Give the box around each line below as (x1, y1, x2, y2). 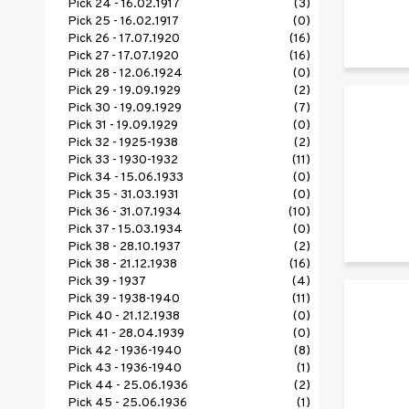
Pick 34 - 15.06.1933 (68, 170, 184, 186)
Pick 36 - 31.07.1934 (68, 204, 182, 221)
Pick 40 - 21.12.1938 (68, 309, 180, 325)
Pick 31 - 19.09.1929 (68, 118, 178, 134)
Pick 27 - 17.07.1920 (68, 48, 179, 65)
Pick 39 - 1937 (68, 274, 146, 290)
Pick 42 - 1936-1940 (68, 343, 182, 360)
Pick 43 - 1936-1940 (68, 361, 182, 377)
